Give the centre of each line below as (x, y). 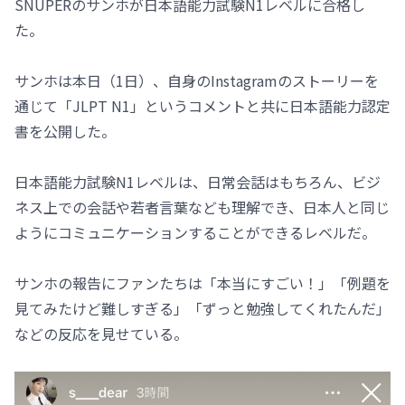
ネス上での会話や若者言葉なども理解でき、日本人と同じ (202, 207)
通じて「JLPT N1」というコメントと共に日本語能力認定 (202, 106)
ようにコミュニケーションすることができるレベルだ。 (195, 232)
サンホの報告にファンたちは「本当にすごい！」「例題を (202, 283)
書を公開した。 (65, 131)
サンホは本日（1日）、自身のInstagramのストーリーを (197, 80)
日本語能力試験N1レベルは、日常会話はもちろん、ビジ (198, 182)
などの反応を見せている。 (101, 334)
